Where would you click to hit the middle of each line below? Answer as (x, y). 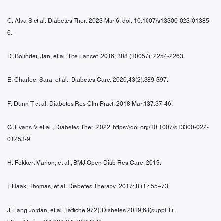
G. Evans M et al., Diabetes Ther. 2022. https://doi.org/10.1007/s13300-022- (108, 127)
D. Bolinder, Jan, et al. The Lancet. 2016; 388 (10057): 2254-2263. (96, 56)
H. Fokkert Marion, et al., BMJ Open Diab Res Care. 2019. (84, 163)
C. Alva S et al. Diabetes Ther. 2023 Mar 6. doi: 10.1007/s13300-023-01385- (109, 20)
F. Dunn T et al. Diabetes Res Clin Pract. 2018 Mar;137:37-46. (90, 103)
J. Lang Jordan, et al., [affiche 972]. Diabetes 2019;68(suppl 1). (91, 210)
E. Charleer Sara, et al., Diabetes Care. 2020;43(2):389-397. (88, 80)
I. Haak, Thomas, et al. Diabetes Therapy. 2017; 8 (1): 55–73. (89, 186)
